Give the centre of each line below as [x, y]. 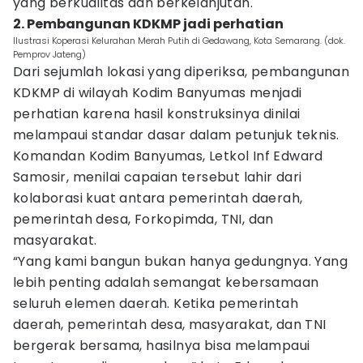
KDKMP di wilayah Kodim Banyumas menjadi [158, 93]
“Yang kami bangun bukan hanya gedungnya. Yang [180, 261]
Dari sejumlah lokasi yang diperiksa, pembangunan [181, 72]
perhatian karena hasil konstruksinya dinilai [157, 114]
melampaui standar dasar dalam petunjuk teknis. [176, 135]
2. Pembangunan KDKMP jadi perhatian [148, 24]
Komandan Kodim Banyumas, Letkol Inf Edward [168, 156]
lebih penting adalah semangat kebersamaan [166, 282]
